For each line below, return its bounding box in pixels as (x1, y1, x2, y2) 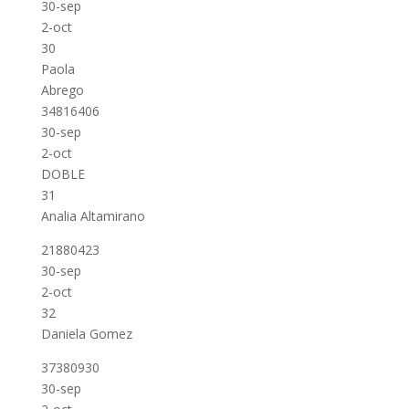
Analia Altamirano (40, 207, 145, 225)
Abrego (40, 81, 84, 99)
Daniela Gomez (40, 325, 132, 342)
